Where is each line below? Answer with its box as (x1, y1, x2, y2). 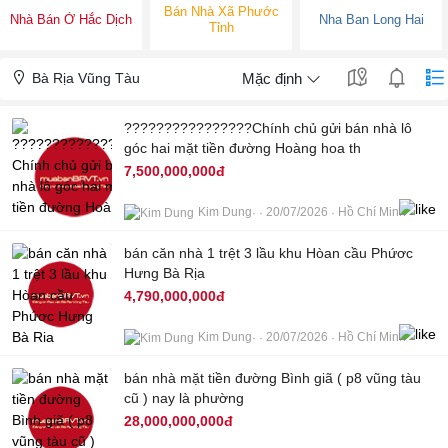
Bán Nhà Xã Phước (163, 4, 279, 20)
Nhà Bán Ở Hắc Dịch (10, 12, 132, 28)
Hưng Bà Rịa (124, 265, 205, 282)
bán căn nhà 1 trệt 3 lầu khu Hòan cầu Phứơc (124, 245, 413, 262)
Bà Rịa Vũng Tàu (28, 70, 140, 87)
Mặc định (242, 70, 302, 88)
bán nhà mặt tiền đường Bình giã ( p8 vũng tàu (124, 370, 421, 387)
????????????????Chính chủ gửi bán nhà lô (124, 120, 412, 137)
